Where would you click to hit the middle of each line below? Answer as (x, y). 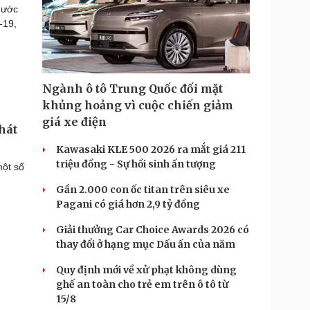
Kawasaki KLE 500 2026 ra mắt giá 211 (151, 149)
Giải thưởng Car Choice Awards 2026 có (153, 230)
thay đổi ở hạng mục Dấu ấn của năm (146, 244)
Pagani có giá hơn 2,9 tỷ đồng (128, 204)
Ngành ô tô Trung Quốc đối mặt (133, 89)
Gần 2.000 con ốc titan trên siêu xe (143, 190)
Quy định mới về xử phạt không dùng (146, 270)
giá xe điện (74, 122)
